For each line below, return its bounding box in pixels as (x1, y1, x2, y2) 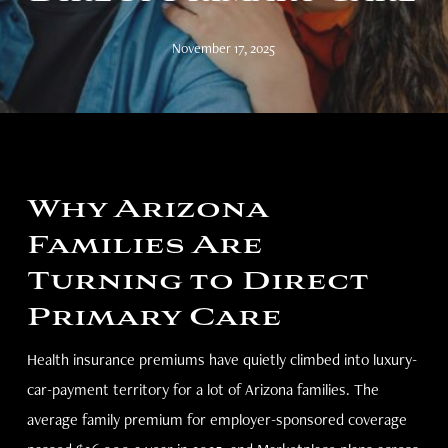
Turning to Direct (26, 266, 368, 299)
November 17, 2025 (172, 39, 276, 57)
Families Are (26, 230, 263, 263)
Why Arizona (26, 194, 268, 227)
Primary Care (26, 302, 282, 335)
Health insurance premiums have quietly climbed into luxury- (26, 349, 417, 370)
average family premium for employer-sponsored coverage (26, 409, 407, 430)
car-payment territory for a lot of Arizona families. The (26, 379, 379, 400)
